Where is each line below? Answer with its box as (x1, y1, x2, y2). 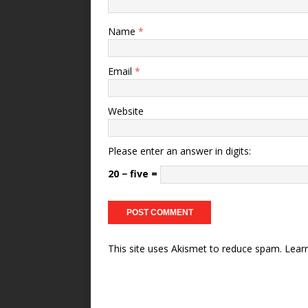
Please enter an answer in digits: (108, 144, 251, 157)
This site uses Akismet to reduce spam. (108, 241, 285, 255)
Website (108, 104, 144, 118)
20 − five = (108, 166, 160, 180)
